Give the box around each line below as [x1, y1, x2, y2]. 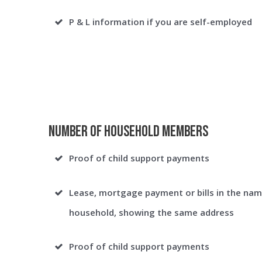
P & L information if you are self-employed [69, 16, 252, 27]
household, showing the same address [69, 206, 234, 218]
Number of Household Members [49, 123, 208, 141]
